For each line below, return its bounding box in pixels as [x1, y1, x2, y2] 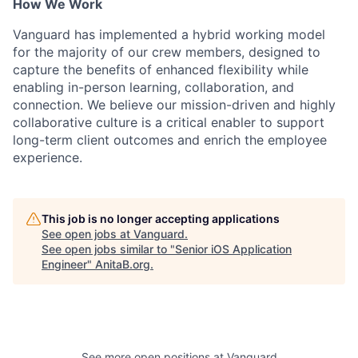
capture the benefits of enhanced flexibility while [13, 62, 308, 78]
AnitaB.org [95, 257, 150, 271]
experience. [13, 149, 82, 165]
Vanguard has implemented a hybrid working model [13, 26, 325, 42]
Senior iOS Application [175, 242, 292, 256]
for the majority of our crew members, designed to [13, 44, 320, 60]
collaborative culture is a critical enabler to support [13, 114, 324, 130]
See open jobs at [42, 227, 133, 241]
